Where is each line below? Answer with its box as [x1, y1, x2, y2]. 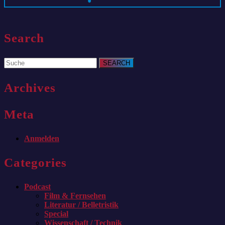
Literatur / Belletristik [44, 200, 119, 209]
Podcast [24, 182, 51, 191]
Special [44, 209, 68, 218]
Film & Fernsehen [44, 191, 106, 200]
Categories [4, 155, 67, 169]
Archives [4, 80, 56, 94]
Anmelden [24, 134, 59, 143]
